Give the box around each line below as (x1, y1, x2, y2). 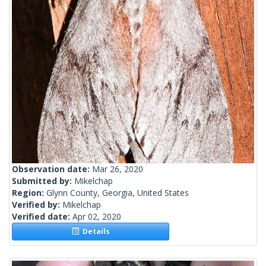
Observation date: (12, 163, 92, 175)
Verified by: (12, 199, 62, 211)
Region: (12, 187, 46, 199)
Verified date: (12, 211, 72, 223)
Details (78, 226, 110, 237)
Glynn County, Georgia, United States (46, 187, 189, 199)
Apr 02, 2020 (72, 211, 121, 223)
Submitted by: (12, 175, 74, 187)
